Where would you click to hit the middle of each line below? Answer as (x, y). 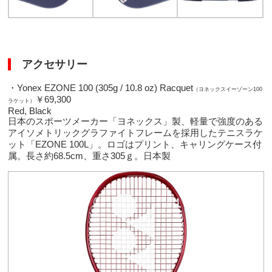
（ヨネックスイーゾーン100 (228, 90)
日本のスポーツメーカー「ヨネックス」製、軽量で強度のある (136, 121)
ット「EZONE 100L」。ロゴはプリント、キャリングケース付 (135, 144)
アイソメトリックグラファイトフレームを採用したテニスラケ (136, 133)
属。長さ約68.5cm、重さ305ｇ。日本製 (90, 156)
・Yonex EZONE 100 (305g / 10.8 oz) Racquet (101, 88)
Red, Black (30, 111)
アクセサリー (49, 65)
